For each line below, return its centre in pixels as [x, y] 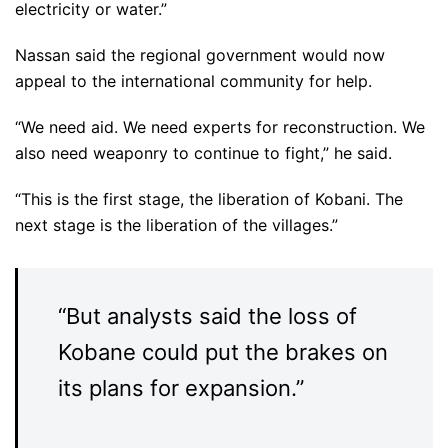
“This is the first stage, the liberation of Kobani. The [209, 199]
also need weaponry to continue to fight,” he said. [203, 153]
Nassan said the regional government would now [200, 55]
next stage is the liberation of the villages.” [176, 225]
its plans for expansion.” [181, 388]
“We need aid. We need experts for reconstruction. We [220, 127]
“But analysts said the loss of [207, 316]
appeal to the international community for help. [193, 81]
